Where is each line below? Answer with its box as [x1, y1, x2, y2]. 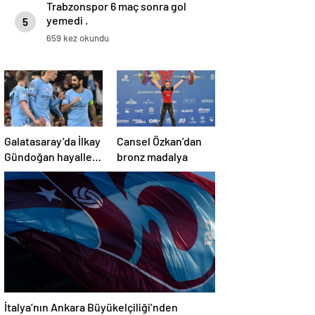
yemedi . [46, 13, 88, 27]
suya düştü [4, 165, 58, 179]
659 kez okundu [46, 32, 109, 44]
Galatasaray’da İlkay [4, 134, 101, 148]
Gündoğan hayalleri [4, 150, 99, 164]
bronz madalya [117, 150, 188, 164]
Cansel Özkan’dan [117, 134, 202, 148]
